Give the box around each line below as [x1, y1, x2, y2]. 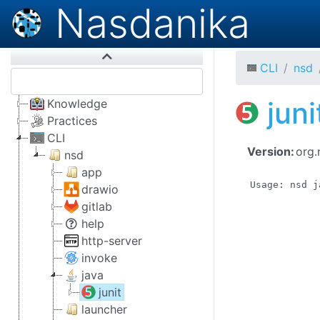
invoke [81, 251, 117, 265]
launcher [81, 302, 127, 316]
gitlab [81, 199, 112, 214]
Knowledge [47, 96, 107, 111]
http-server [81, 234, 142, 248]
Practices [47, 114, 97, 128]
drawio [81, 182, 119, 196]
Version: [247, 144, 294, 159]
